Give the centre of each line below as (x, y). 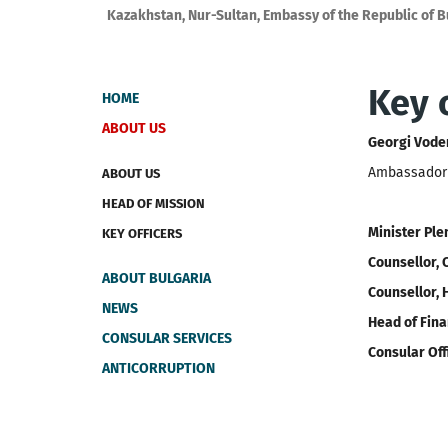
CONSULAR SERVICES (167, 338)
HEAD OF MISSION (153, 203)
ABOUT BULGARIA (156, 278)
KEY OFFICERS (142, 233)
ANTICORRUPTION (158, 368)
